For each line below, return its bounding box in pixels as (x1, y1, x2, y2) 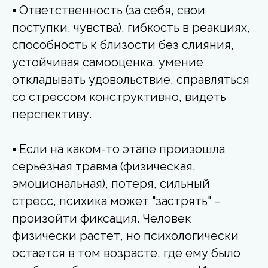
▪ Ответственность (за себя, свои (12, 2, 205, 17)
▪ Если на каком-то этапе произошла (12, 141, 225, 156)
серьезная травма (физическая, (12, 159, 196, 173)
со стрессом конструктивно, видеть (12, 89, 226, 104)
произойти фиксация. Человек (12, 211, 191, 226)
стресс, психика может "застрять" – (12, 193, 221, 208)
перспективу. (12, 106, 92, 121)
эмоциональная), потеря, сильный (12, 176, 210, 191)
